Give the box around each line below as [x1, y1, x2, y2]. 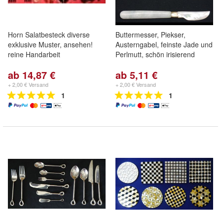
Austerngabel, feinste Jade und [115, 39, 213, 49]
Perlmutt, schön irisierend [115, 49, 195, 59]
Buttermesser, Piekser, [115, 30, 185, 39]
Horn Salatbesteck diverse [8, 30, 90, 39]
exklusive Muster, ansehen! [8, 39, 93, 49]
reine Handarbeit [8, 49, 60, 59]
